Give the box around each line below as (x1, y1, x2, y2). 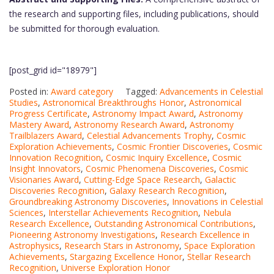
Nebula (203, 207, 231, 218)
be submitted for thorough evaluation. (9, 23, 160, 34)
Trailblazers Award (9, 130, 82, 141)
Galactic (205, 174, 236, 185)
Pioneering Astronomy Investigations (9, 229, 155, 240)
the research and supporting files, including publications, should (9, 8, 259, 20)
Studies (9, 97, 38, 108)
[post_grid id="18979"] (9, 64, 97, 76)
